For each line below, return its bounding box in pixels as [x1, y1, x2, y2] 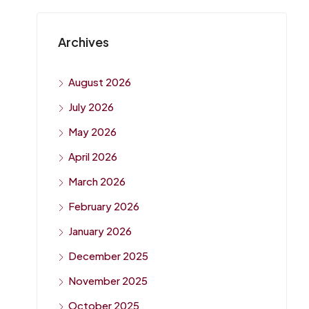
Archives [58, 34, 109, 50]
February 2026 [68, 199, 139, 212]
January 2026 [68, 224, 132, 237]
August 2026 [68, 75, 131, 88]
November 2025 [68, 274, 148, 287]
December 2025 [68, 249, 148, 262]
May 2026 [68, 125, 117, 138]
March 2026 [68, 175, 126, 188]
